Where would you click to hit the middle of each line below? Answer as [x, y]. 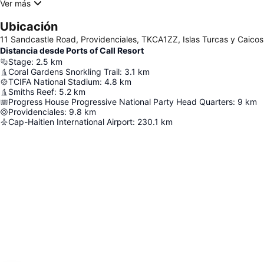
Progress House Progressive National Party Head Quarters [121, 102]
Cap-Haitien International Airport [70, 122]
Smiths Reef [31, 92]
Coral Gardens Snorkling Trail [64, 72]
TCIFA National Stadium [54, 82]
